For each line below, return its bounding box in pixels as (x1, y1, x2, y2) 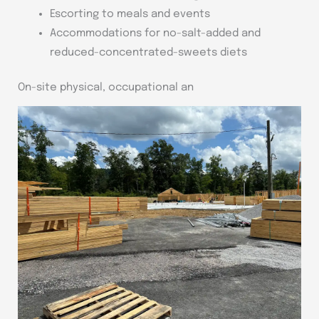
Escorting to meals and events (50, 8, 210, 20)
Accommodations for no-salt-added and (50, 27, 261, 39)
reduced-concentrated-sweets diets (50, 46, 247, 58)
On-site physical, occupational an (18, 82, 194, 94)
